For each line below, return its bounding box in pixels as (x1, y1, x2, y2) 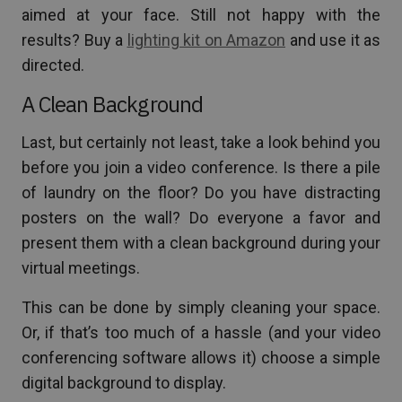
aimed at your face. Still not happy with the (22, 4, 380, 24)
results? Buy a (22, 30, 127, 49)
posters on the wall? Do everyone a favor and (22, 207, 380, 227)
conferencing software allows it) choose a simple (22, 347, 380, 367)
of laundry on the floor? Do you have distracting (22, 182, 380, 202)
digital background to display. (22, 372, 226, 392)
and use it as (285, 30, 380, 49)
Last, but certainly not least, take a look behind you (22, 132, 380, 152)
